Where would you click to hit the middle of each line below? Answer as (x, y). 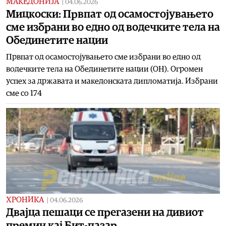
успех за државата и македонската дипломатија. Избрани (112, 81)
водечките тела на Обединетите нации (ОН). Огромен (104, 69)
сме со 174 (24, 93)
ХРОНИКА (25, 200)
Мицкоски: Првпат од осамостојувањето (110, 14)
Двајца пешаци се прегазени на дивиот (105, 212)
